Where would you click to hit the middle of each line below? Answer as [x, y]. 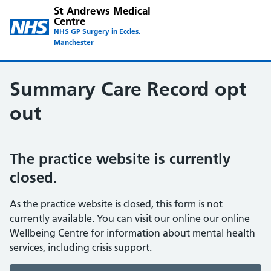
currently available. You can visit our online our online [130, 218]
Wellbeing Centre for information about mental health [132, 233]
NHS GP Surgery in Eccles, [97, 31]
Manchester [73, 42]
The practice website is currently [120, 159]
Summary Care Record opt [128, 89]
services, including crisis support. [81, 247]
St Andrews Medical [102, 11]
